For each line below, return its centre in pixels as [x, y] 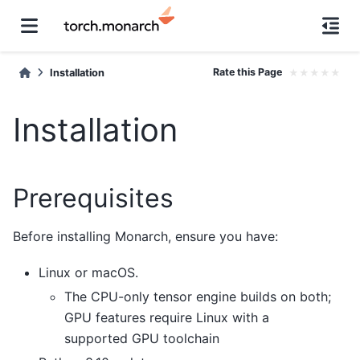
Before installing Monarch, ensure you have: [145, 237]
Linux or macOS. [88, 272]
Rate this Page [247, 72]
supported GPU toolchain [142, 338]
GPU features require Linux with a [167, 317]
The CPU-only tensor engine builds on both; [198, 296]
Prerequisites [93, 198]
